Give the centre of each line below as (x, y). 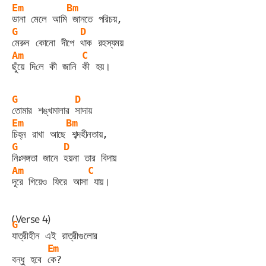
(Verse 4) (31, 218)
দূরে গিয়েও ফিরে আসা (50, 181)
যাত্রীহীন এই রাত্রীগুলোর (55, 235)
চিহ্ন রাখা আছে (39, 134)
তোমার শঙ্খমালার (44, 110)
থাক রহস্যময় (102, 42)
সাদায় (83, 110)
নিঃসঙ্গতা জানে (38, 158)
